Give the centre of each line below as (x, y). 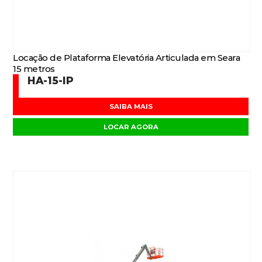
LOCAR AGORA (131, 127)
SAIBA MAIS (131, 106)
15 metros (34, 69)
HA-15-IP (51, 80)
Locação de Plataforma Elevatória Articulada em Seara (127, 58)
